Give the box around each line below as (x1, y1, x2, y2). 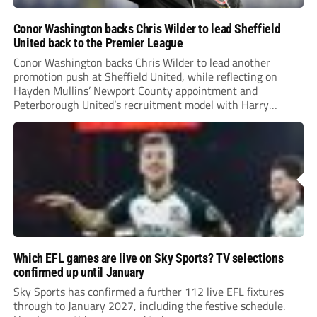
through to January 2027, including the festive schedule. (13, 297, 285, 315)
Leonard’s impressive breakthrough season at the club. (13, 110, 275, 128)
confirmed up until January (13, 265, 145, 280)
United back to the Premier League (13, 35, 183, 51)
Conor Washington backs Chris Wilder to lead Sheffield (13, 21, 281, 37)
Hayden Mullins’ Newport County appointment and (13, 82, 258, 100)
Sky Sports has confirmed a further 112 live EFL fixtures (13, 283, 284, 301)
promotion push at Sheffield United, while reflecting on (13, 68, 277, 86)
